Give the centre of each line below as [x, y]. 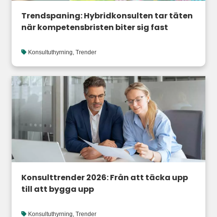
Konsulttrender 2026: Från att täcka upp [105, 177]
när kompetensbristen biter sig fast [95, 28]
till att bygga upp [58, 189]
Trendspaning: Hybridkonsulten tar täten [107, 16]
